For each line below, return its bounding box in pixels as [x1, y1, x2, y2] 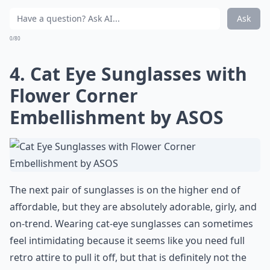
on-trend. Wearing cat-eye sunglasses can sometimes [10, 217, 253, 230]
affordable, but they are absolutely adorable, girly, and [10, 200, 257, 213]
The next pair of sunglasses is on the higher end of [10, 183, 240, 196]
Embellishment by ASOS [10, 105, 224, 130]
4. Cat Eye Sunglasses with [10, 61, 247, 86]
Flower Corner [10, 83, 138, 108]
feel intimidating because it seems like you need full [10, 234, 245, 247]
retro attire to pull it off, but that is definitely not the [10, 251, 246, 264]
